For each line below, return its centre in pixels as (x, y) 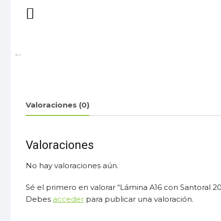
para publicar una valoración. (139, 199)
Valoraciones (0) (57, 105)
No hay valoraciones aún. (72, 166)
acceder (68, 199)
